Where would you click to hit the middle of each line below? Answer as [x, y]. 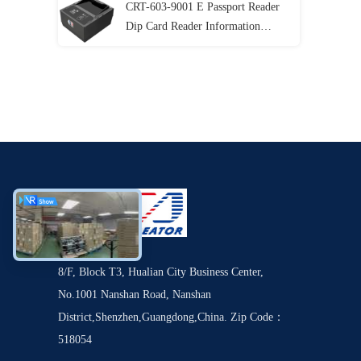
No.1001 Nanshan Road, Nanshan [135, 295]
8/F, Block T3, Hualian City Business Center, [161, 272]
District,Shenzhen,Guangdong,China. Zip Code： [171, 317]
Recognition [153, 46]
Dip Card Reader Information [193, 26]
